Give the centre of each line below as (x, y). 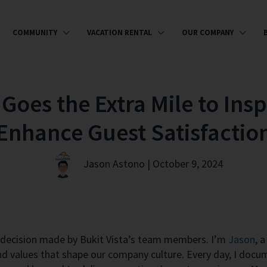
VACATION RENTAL (120, 32)
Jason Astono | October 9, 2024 (153, 163)
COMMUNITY (35, 32)
